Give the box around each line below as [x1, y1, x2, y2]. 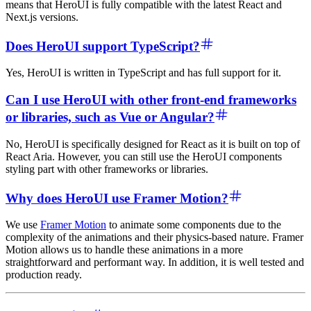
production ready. [6, 269, 82, 281]
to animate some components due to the [106, 219, 281, 231]
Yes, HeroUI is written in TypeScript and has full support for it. [6, 67, 281, 79]
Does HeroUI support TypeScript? [6, 38, 200, 53]
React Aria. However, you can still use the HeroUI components [6, 150, 282, 162]
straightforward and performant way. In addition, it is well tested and [6, 256, 304, 269]
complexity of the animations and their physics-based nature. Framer [6, 231, 303, 244]
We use [6, 219, 40, 231]
